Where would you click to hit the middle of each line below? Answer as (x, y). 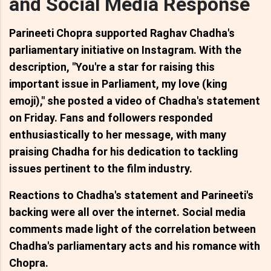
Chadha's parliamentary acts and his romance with (135, 246)
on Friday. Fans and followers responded (111, 117)
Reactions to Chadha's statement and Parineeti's (131, 195)
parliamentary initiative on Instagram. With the (125, 50)
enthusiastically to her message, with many (118, 134)
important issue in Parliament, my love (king (118, 83)
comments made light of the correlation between (132, 229)
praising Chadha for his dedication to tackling (124, 151)
